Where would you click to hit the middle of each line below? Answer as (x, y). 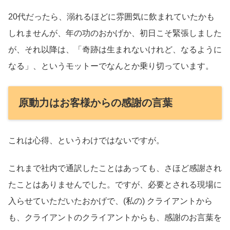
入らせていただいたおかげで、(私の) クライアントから (110, 201)
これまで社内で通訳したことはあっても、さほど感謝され (115, 168)
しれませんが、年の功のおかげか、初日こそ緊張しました (115, 33)
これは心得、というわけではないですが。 (86, 140)
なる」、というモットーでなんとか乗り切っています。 (111, 66)
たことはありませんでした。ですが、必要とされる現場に (115, 185)
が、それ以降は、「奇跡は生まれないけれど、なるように (115, 50)
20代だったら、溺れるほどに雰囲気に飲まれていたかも (111, 17)
